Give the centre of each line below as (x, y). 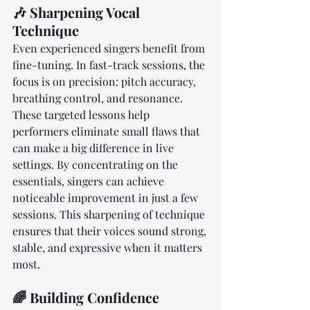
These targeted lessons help (82, 114)
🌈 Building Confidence (86, 297)
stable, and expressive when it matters (109, 247)
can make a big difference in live (94, 147)
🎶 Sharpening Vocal (78, 12)
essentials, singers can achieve (90, 181)
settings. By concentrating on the (97, 164)
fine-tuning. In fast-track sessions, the (110, 64)
